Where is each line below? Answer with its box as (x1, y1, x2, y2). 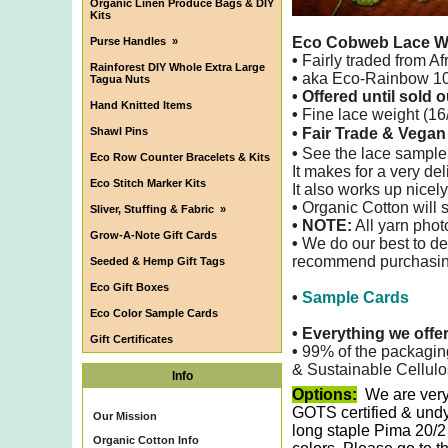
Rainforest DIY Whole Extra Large (90, 61, 265, 73)
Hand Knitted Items (90, 99, 192, 111)
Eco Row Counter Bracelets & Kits (90, 151, 270, 163)
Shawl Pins (90, 125, 148, 137)
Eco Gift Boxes (90, 281, 169, 293)
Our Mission (93, 410, 157, 422)
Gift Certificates (90, 333, 173, 345)
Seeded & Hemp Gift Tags (90, 255, 225, 267)
